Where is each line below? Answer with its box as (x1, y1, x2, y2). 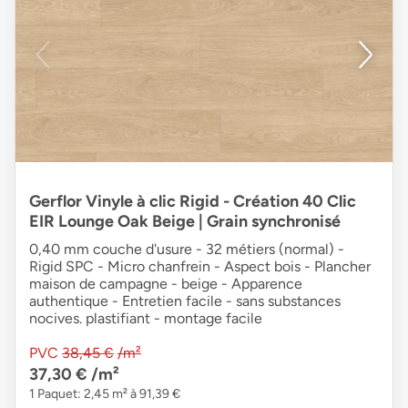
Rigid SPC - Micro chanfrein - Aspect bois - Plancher (29, 258, 371, 275)
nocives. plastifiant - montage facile (29, 310, 262, 327)
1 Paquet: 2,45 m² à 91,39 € (29, 386, 180, 402)
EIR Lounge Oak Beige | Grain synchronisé (29, 211, 341, 231)
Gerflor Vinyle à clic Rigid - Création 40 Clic (29, 191, 356, 211)
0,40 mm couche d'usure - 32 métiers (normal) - (29, 240, 344, 258)
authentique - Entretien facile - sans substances (29, 292, 341, 310)
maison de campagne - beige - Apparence (29, 275, 302, 292)
